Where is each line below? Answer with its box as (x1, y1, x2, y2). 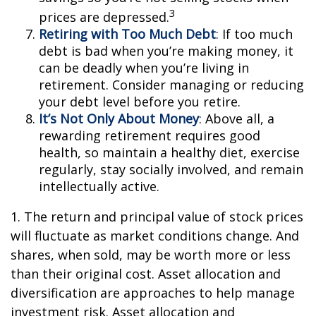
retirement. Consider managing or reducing (39, 76, 304, 93)
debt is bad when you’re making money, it (39, 42, 293, 59)
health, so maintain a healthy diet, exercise (39, 144, 300, 161)
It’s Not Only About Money (39, 110, 199, 127)
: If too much (216, 25, 293, 42)
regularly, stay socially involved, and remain (39, 161, 303, 178)
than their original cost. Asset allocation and (11, 265, 281, 282)
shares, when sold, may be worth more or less (11, 246, 291, 263)
